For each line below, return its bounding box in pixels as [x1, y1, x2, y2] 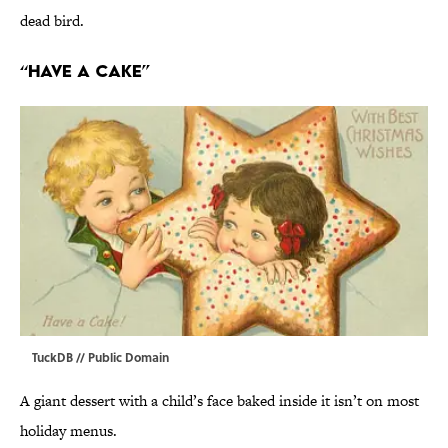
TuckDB [32, 348, 73, 367]
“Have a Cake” [20, 60, 150, 82]
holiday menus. [20, 420, 117, 442]
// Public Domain [73, 348, 169, 367]
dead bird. [20, 10, 84, 32]
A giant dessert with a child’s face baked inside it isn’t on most [20, 390, 419, 412]
